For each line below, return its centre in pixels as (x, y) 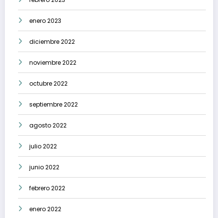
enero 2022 (45, 209)
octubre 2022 (48, 84)
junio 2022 (44, 167)
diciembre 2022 (52, 42)
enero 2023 (45, 21)
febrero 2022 (47, 188)
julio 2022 (43, 146)
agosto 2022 (48, 126)
